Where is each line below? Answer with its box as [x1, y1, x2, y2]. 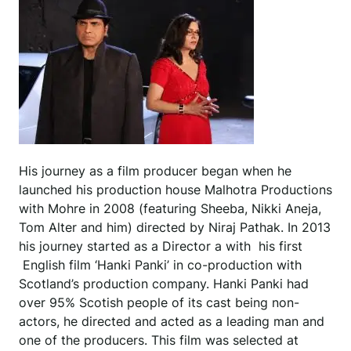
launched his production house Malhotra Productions [19, 182, 332, 198]
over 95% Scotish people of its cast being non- [19, 295, 299, 311]
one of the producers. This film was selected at [19, 332, 299, 349]
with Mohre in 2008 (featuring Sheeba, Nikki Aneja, [19, 201, 321, 217]
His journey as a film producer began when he [19, 163, 291, 179]
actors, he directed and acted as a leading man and [19, 313, 324, 330]
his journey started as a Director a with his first [19, 238, 302, 255]
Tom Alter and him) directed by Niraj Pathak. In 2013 [19, 219, 331, 236]
